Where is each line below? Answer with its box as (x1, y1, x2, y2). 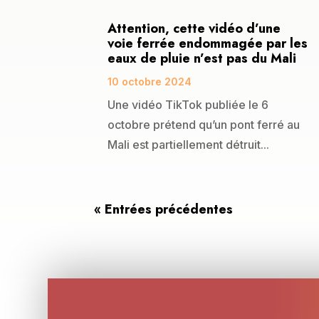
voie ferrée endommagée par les (108, 33, 308, 53)
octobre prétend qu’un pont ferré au (108, 117, 300, 132)
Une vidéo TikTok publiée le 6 (108, 97, 268, 112)
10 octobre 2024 (108, 75, 192, 88)
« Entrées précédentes (94, 200, 233, 219)
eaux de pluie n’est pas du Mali (108, 48, 296, 68)
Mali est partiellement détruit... (108, 137, 269, 152)
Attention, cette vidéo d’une (108, 19, 281, 38)
